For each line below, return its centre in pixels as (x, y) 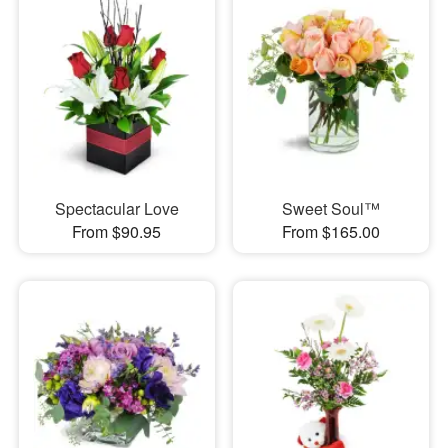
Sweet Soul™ (330, 208)
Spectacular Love (116, 208)
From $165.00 (330, 231)
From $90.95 (117, 231)
